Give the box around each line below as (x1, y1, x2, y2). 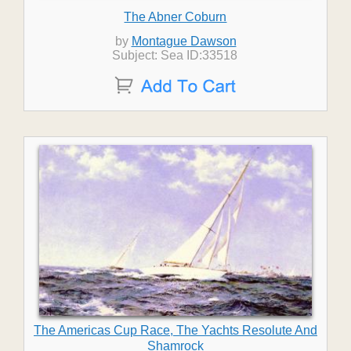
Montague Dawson (131, 34, 237, 48)
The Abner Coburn (124, 10, 227, 24)
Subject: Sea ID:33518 (112, 49, 238, 62)
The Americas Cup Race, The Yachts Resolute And (33, 324, 317, 337)
